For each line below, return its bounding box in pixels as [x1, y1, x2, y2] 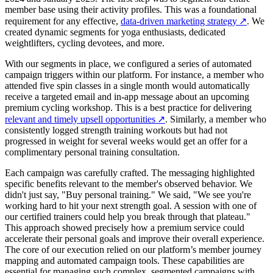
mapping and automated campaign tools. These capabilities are [5, 255, 244, 266]
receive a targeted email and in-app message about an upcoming [5, 91, 249, 102]
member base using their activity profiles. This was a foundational [5, 4, 257, 15]
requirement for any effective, [5, 15, 121, 26]
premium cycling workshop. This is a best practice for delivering [5, 102, 252, 113]
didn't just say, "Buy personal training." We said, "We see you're [5, 189, 251, 200]
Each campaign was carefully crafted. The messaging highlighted [5, 167, 255, 178]
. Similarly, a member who [165, 113, 266, 124]
